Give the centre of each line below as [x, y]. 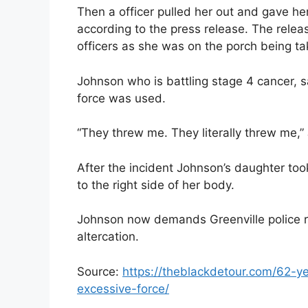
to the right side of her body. [156, 185]
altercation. [108, 237]
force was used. [121, 98]
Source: [100, 271]
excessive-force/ [123, 288]
